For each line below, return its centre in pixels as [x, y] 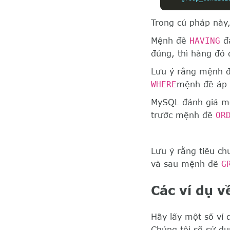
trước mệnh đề [183, 115]
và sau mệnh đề [186, 164]
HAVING [205, 41]
